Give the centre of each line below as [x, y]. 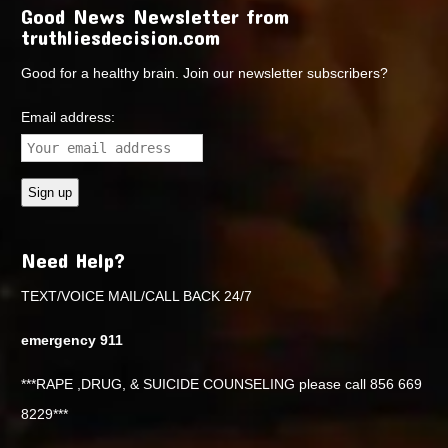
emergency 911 [72, 339]
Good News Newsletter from [155, 16]
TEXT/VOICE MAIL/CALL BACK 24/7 [137, 295]
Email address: [68, 116]
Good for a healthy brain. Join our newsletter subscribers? [205, 72]
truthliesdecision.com [121, 37]
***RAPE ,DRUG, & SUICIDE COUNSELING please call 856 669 [222, 383]
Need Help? [73, 260]
